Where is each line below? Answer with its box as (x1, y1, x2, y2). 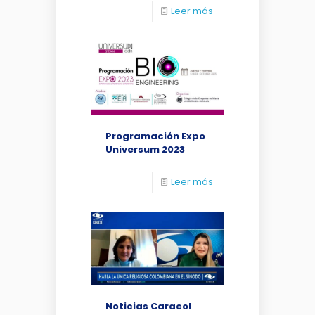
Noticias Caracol (105, 300, 191, 314)
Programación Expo (105, 129, 205, 143)
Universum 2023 (105, 142, 185, 156)
